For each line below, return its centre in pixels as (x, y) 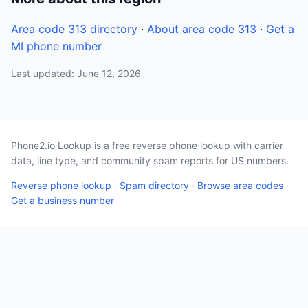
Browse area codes (240, 185)
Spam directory (154, 185)
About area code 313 (202, 29)
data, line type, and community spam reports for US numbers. (150, 161)
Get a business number (63, 200)
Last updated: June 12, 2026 (76, 73)
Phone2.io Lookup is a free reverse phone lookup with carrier (147, 145)
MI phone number (56, 46)
